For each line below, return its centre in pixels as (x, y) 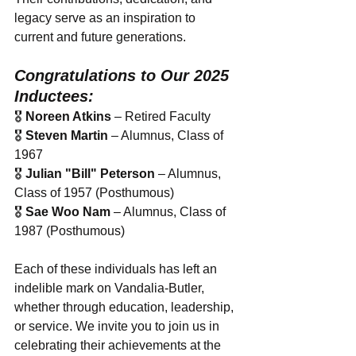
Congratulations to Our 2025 (124, 75)
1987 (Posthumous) (70, 231)
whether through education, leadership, (126, 307)
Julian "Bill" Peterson (90, 174)
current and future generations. (100, 37)
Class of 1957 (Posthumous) (94, 193)
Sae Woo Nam (68, 212)
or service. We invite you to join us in (118, 326)
